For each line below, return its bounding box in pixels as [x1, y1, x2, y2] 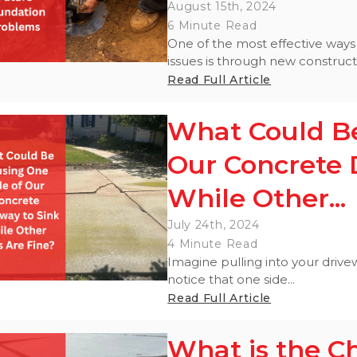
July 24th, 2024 [167, 217, 260, 232]
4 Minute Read [167, 236, 258, 251]
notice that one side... [167, 271, 296, 287]
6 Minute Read [167, 18, 257, 33]
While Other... [167, 182, 347, 214]
